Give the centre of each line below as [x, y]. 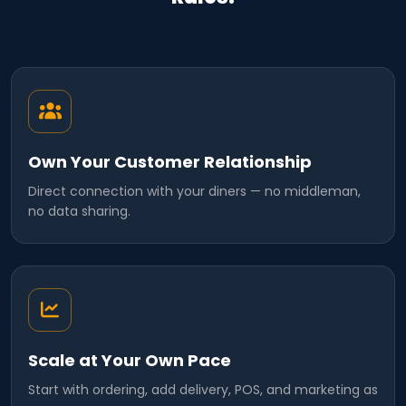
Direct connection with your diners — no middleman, [194, 192]
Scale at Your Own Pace [130, 361]
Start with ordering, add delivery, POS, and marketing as [203, 390]
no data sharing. [79, 212]
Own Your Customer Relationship [170, 162]
